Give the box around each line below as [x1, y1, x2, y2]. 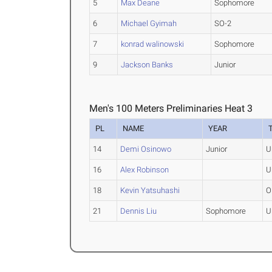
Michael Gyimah [121, 19, 177, 29]
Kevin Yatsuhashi [120, 186, 180, 195]
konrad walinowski [121, 39, 185, 49]
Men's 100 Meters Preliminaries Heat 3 [89, 103, 253, 115]
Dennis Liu [120, 206, 157, 216]
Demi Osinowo [120, 144, 172, 154]
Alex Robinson [120, 165, 169, 175]
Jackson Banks [121, 60, 174, 70]
